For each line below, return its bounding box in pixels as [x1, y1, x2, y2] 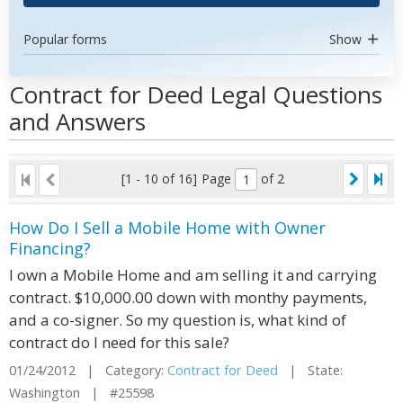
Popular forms [23, 31, 107, 48]
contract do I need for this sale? [9, 332, 229, 353]
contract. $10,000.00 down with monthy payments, [9, 287, 367, 308]
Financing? [9, 237, 91, 259]
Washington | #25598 [9, 384, 154, 401]
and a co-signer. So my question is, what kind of [9, 309, 346, 330]
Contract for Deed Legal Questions [9, 78, 382, 111]
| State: [278, 362, 343, 379]
